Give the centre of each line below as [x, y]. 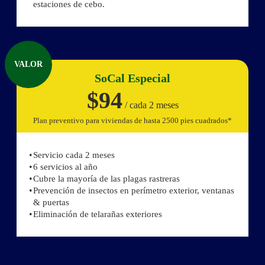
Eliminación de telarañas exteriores [98, 214]
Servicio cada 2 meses [74, 155]
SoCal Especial [132, 78]
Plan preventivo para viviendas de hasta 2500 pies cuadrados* [132, 121]
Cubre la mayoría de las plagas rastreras [106, 179]
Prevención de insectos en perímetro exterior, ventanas [134, 191]
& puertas [51, 203]
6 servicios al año [65, 167]
